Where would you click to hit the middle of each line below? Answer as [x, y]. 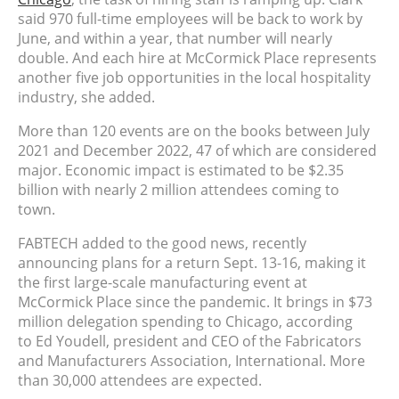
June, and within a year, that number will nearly [175, 38]
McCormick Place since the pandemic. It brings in [183, 301]
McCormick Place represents [281, 57]
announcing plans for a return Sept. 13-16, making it [192, 262]
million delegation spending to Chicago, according [185, 321]
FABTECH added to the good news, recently [162, 243]
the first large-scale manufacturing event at [163, 282]
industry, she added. [86, 97]
